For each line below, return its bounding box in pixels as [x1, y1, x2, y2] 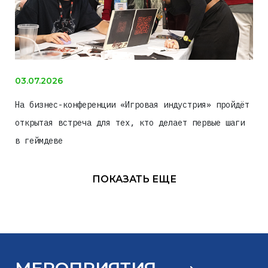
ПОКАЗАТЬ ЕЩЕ [92, 173, 176, 185]
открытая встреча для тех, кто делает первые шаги [15, 117, 245, 128]
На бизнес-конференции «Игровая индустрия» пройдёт [15, 99, 249, 110]
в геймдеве [15, 135, 63, 146]
